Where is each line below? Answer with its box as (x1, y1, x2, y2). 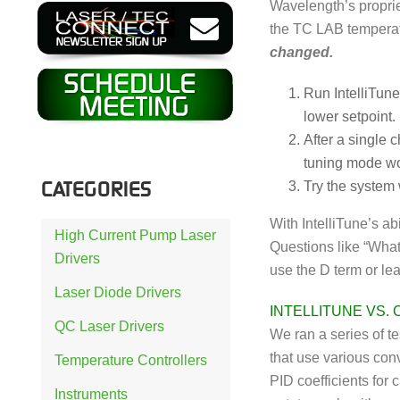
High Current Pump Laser (54, 227, 216, 243)
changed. (270, 45, 333, 60)
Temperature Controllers (54, 352, 207, 368)
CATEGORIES (41, 178, 152, 200)
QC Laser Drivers (54, 318, 164, 334)
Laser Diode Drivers (54, 284, 181, 300)
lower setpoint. (303, 109, 396, 124)
